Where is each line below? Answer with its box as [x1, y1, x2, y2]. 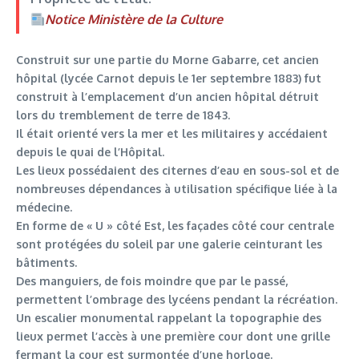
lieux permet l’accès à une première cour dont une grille [16, 329, 330, 344]
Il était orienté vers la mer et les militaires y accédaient [16, 127, 328, 141]
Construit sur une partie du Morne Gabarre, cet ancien [16, 53, 319, 67]
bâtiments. [16, 256, 77, 270]
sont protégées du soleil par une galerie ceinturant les [16, 237, 322, 252]
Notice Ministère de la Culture [44, 11, 223, 28]
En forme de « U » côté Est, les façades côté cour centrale [16, 219, 334, 233]
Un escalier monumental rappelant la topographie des [16, 311, 321, 325]
